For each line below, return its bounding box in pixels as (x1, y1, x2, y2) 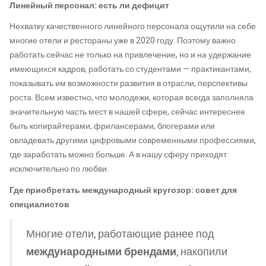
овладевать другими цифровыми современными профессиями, (9, 134, 256, 147)
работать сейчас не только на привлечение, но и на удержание (9, 49, 251, 62)
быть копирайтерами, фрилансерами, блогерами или (9, 120, 215, 133)
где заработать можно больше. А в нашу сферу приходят (9, 148, 227, 161)
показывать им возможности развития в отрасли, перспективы (9, 77, 248, 90)
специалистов (9, 198, 69, 211)
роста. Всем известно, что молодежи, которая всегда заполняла (9, 91, 254, 104)
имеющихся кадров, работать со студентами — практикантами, (9, 63, 251, 76)
